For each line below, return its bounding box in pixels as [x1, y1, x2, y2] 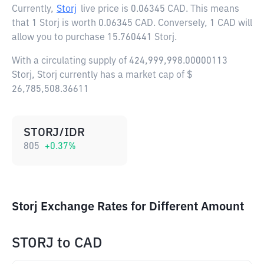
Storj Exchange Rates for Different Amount [12, 201, 244, 213]
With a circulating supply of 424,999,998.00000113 [12, 57, 227, 66]
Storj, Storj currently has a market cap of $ [12, 71, 193, 80]
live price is [81, 5, 131, 14]
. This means [186, 5, 239, 14]
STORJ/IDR [24, 127, 85, 138]
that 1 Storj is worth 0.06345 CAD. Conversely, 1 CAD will [12, 19, 252, 28]
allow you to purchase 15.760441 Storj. [12, 33, 177, 42]
